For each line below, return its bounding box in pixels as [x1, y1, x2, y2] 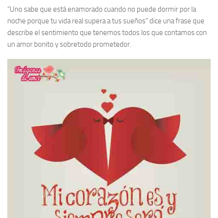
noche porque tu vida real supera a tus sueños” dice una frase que [7, 17, 204, 26]
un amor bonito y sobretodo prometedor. [7, 40, 131, 49]
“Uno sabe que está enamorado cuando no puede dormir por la [7, 5, 196, 14]
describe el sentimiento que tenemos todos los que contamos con [7, 28, 207, 37]
